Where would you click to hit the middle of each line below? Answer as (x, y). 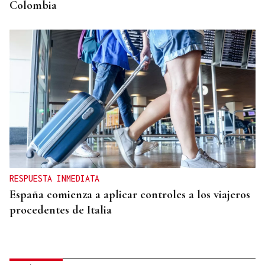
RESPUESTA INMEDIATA (54, 179)
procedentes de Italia (61, 210)
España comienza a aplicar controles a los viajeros (130, 195)
